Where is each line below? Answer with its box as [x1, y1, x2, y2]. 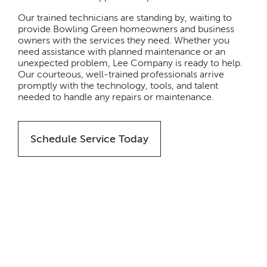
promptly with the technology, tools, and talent [18, 80, 219, 91]
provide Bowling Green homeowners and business [18, 23, 235, 35]
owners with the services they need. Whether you [18, 35, 230, 46]
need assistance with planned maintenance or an [18, 46, 226, 57]
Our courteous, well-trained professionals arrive [18, 69, 225, 80]
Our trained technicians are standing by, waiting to [18, 12, 232, 23]
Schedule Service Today [30, 133, 149, 145]
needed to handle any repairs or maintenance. [18, 91, 215, 103]
